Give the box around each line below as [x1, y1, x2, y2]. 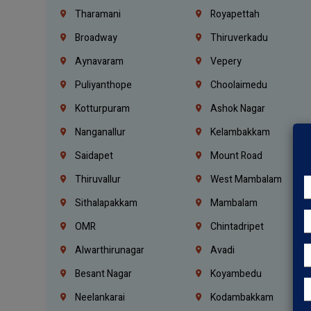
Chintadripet [208, 219, 264, 234]
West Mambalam [208, 171, 283, 187]
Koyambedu [208, 266, 262, 281]
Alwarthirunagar [73, 242, 145, 258]
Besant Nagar [73, 266, 133, 281]
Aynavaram [73, 53, 124, 69]
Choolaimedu [208, 77, 268, 92]
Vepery [208, 53, 242, 69]
